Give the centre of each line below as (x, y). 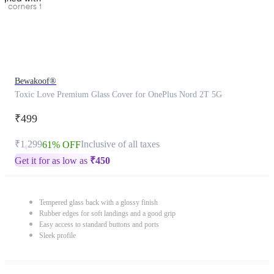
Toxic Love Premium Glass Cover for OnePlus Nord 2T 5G (118, 94)
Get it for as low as (52, 161)
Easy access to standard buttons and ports (99, 224)
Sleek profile (57, 235)
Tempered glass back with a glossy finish (98, 202)
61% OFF (61, 145)
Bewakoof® (35, 81)
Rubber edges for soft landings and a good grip (107, 213)
